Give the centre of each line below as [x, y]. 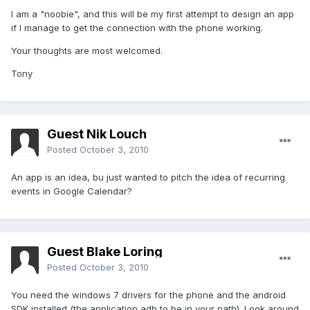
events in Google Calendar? [72, 191]
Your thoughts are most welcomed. [87, 51]
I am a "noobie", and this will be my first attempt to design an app [153, 14]
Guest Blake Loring [105, 252]
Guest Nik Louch [97, 134]
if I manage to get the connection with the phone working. [137, 28]
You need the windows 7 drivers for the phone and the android [148, 295]
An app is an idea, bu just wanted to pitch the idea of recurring [148, 177]
